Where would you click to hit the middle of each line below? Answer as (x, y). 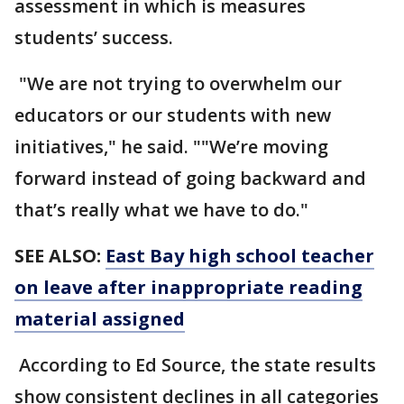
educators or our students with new (173, 115)
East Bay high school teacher (240, 256)
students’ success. (94, 37)
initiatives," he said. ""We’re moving (171, 147)
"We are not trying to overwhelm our (178, 83)
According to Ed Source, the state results (195, 365)
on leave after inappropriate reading (188, 287)
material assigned (100, 319)
